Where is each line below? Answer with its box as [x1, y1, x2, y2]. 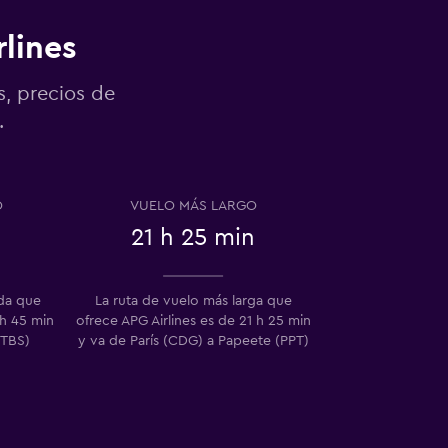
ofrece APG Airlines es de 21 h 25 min [75, 313, 311, 328]
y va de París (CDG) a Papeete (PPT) [77, 333, 309, 348]
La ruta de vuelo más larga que [94, 293, 292, 308]
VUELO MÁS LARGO [129, 198, 257, 213]
